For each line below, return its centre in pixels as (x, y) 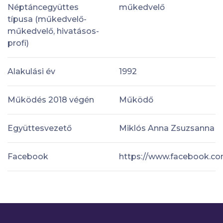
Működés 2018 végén (51, 100)
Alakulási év (31, 71)
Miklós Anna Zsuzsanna (167, 128)
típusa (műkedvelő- (47, 19)
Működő (136, 100)
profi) (18, 43)
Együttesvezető (40, 128)
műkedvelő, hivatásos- (53, 31)
